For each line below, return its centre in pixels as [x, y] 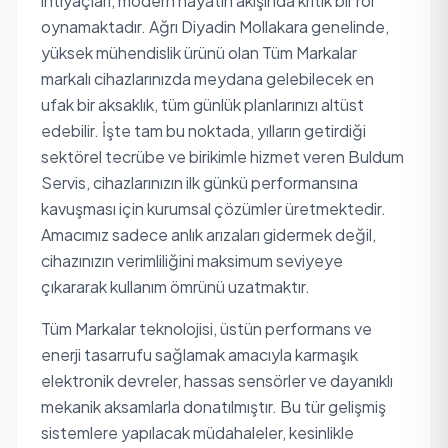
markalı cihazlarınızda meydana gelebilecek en [207, 78]
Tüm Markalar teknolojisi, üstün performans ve [206, 328]
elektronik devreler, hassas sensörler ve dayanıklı [217, 380]
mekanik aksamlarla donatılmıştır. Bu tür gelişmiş [213, 406]
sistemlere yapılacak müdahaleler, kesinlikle [197, 432]
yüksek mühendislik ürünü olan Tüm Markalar [199, 52]
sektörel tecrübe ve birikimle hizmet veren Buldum [222, 156]
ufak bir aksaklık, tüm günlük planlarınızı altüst [202, 104]
